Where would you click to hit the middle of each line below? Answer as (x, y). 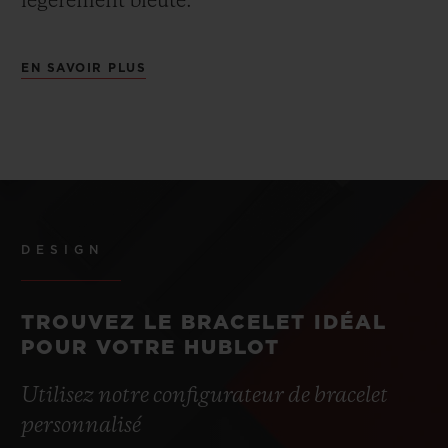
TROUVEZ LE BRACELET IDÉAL (204, 322)
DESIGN (62, 249)
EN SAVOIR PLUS (83, 67)
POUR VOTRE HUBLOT (150, 347)
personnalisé (81, 425)
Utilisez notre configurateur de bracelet (204, 395)
